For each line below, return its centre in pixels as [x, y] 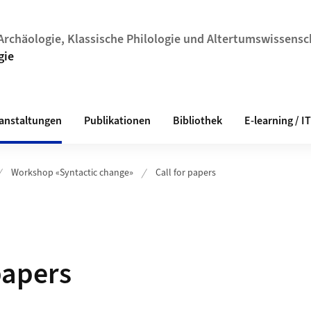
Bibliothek [197, 121]
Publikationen [117, 121]
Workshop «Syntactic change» [72, 173]
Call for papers [186, 173]
